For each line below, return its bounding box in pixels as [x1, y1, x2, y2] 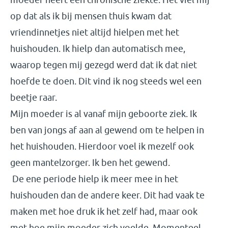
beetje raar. [10, 92, 59, 103]
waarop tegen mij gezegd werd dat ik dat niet [10, 60, 197, 70]
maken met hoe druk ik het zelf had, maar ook [10, 206, 197, 217]
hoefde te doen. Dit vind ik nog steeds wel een [10, 76, 202, 87]
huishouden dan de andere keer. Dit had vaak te [10, 190, 205, 201]
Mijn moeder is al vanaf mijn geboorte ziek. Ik [10, 108, 197, 119]
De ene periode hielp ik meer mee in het [10, 174, 178, 184]
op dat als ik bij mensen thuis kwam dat [10, 11, 172, 21]
